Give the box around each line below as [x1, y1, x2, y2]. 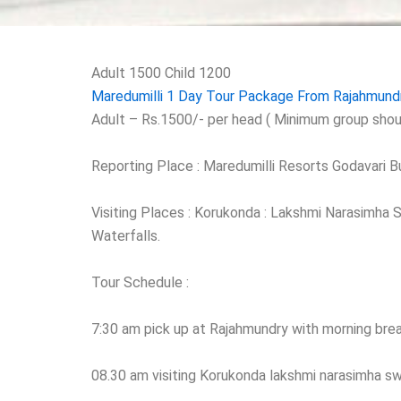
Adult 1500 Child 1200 [91, 64, 231, 81]
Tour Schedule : [91, 274, 189, 291]
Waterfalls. [91, 227, 160, 244]
